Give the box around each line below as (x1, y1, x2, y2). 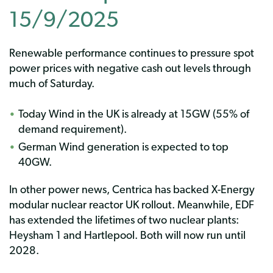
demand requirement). (18, 122, 127, 135)
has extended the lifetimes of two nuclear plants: (9, 213, 239, 226)
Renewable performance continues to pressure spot (9, 46, 254, 59)
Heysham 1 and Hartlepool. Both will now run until (9, 228, 246, 241)
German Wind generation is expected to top (18, 140, 229, 153)
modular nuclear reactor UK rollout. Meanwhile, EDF (9, 197, 254, 211)
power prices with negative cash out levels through (9, 61, 251, 74)
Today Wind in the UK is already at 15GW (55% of (18, 107, 249, 120)
